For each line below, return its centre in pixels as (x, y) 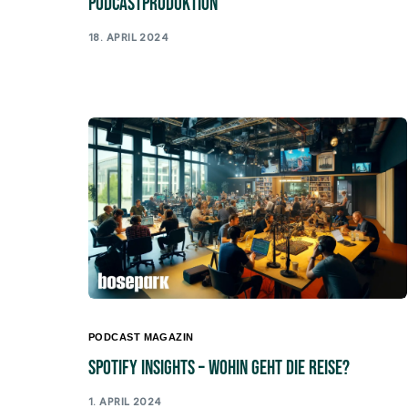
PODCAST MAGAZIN (141, 337)
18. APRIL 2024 (129, 37)
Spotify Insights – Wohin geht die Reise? (219, 369)
